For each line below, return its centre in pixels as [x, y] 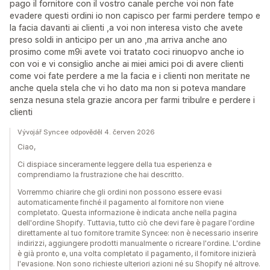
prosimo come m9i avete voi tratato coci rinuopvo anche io [127, 52]
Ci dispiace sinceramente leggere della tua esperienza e [115, 165]
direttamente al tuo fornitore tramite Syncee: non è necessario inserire [138, 233]
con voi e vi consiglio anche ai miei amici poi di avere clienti [127, 64]
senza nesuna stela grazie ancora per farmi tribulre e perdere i [132, 100]
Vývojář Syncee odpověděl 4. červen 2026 [86, 132]
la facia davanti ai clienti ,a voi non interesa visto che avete [126, 28]
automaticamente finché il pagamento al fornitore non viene [121, 202]
